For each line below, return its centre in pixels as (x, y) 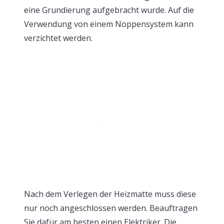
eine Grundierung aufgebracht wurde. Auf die (109, 10)
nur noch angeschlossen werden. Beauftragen (111, 208)
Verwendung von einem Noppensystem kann (109, 24)
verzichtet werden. (58, 38)
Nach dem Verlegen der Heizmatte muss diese (110, 194)
